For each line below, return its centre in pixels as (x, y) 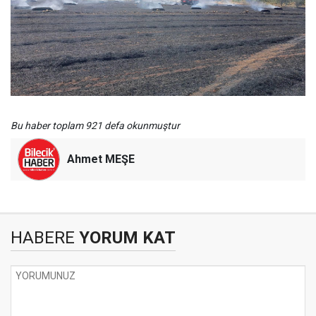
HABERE (43, 237)
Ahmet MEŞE (101, 159)
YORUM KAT (125, 237)
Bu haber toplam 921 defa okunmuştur (95, 125)
